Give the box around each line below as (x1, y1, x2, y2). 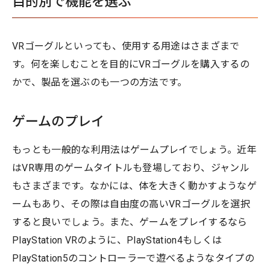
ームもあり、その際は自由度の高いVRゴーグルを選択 (12, 198, 251, 210)
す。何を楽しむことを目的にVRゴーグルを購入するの (12, 58, 250, 70)
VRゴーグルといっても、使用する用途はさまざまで (12, 40, 240, 52)
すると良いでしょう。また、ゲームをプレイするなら (12, 216, 248, 228)
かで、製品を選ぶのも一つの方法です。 (12, 76, 187, 88)
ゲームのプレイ (12, 113, 104, 129)
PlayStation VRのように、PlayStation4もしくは (12, 234, 222, 246)
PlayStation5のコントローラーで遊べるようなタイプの (12, 252, 254, 264)
